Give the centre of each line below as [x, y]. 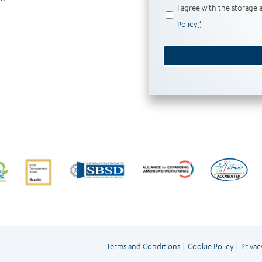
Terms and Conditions [143, 246]
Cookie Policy [210, 246]
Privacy [175, 7]
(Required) [204, 8]
